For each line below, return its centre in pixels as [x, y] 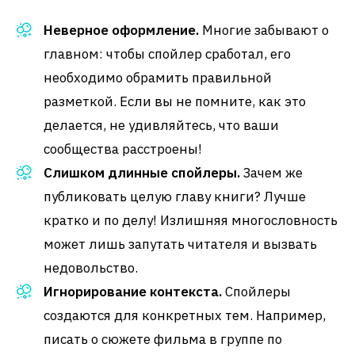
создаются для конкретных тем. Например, [185, 315]
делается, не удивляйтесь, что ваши [161, 125]
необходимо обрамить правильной [158, 78]
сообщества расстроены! [123, 149]
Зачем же [271, 173]
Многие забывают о [264, 30]
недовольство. [91, 268]
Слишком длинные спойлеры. [142, 173]
